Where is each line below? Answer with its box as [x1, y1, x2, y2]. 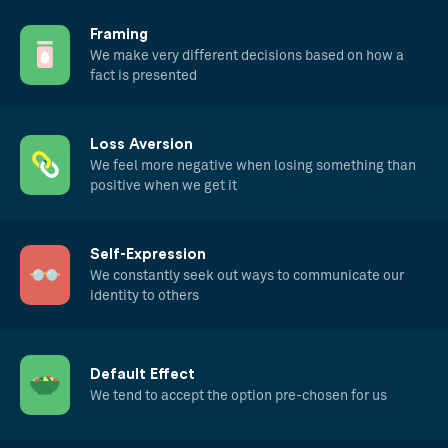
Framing [90, 26, 148, 42]
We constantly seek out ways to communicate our [90, 268, 404, 283]
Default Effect [90, 366, 195, 382]
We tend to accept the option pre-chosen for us [90, 388, 387, 403]
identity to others [90, 288, 199, 303]
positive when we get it [90, 178, 237, 193]
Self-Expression [90, 246, 206, 262]
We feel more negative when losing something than [90, 158, 416, 173]
